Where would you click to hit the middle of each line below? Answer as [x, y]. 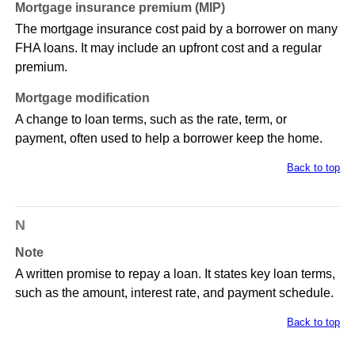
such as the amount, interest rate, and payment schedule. [174, 293]
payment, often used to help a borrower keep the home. [168, 139]
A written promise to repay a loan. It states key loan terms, [175, 274]
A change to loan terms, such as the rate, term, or [151, 120]
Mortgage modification [82, 98]
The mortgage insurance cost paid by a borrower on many [176, 29]
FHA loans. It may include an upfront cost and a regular [168, 48]
